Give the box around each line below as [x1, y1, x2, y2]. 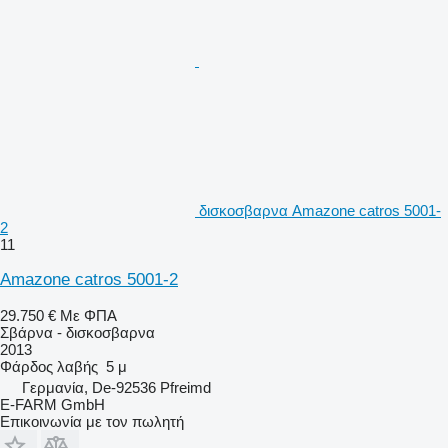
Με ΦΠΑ [60, 306, 117, 324]
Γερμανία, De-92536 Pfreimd [22, 378, 211, 396]
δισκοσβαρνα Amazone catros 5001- [199, 201, 441, 219]
